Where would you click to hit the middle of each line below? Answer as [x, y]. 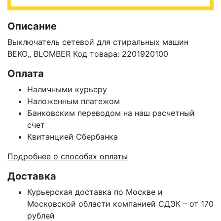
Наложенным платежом [74, 101]
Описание [32, 26]
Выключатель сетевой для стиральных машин [98, 42]
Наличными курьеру [67, 89]
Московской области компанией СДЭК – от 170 [120, 204]
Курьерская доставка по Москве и [95, 192]
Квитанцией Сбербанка [73, 137]
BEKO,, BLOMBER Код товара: [63, 54]
